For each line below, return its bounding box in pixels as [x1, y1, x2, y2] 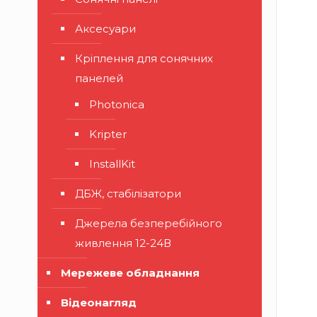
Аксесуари [75, 22, 136, 35]
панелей [75, 71, 123, 85]
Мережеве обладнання [61, 266, 200, 279]
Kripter [89, 127, 127, 141]
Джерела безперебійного [75, 217, 222, 230]
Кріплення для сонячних [75, 52, 213, 65]
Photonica [89, 98, 144, 111]
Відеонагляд [61, 296, 137, 309]
